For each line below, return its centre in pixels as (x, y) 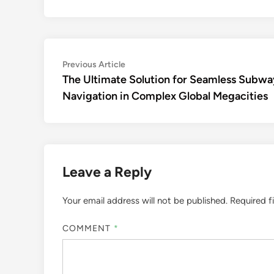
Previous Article (94, 65)
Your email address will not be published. (145, 201)
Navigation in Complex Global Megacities (165, 96)
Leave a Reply (107, 172)
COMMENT (88, 228)
